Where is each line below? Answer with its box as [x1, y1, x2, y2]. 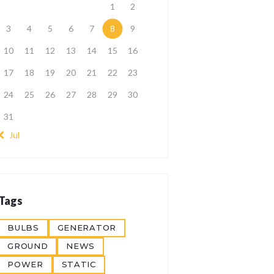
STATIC [61, 259, 96, 270]
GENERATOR [57, 223, 116, 233]
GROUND [7, 241, 48, 251]
